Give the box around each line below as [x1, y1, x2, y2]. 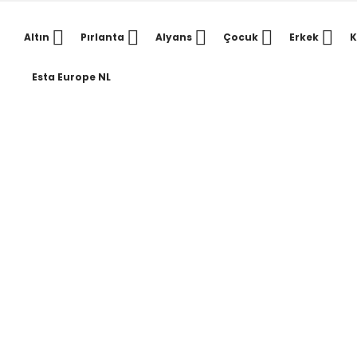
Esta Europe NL [32, 70, 111, 84]
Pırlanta [80, 30, 124, 44]
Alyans [155, 30, 192, 44]
